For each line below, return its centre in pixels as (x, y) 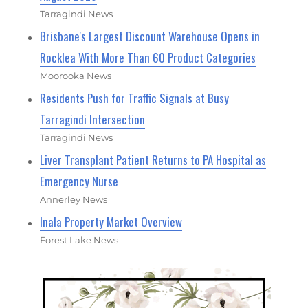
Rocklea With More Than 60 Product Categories (148, 57)
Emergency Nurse (79, 181)
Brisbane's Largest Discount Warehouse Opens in (150, 36)
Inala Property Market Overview (111, 221)
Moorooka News (76, 75)
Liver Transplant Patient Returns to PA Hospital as (153, 159)
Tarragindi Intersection (93, 119)
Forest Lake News (79, 240)
